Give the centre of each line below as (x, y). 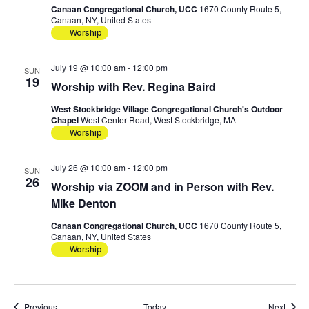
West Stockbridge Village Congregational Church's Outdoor (167, 109)
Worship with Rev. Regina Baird (133, 87)
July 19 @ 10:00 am (88, 68)
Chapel (66, 120)
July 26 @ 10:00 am (88, 168)
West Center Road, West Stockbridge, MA (158, 120)
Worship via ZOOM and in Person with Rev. (162, 187)
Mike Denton (83, 203)
